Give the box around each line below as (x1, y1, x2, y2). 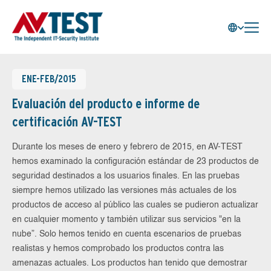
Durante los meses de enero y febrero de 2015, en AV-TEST (12, 143, 243, 151)
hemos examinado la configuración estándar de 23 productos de (12, 157, 259, 166)
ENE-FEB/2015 (22, 73, 76, 85)
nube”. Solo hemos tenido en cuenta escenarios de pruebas (12, 230, 241, 238)
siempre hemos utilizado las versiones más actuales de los (12, 186, 237, 195)
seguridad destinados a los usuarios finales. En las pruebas (12, 172, 240, 180)
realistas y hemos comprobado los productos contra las (12, 244, 224, 253)
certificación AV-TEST (12, 114, 122, 129)
